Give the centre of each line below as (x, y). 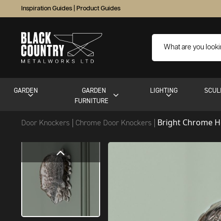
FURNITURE (91, 101)
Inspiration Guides (47, 9)
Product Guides (98, 9)
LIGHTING (164, 90)
